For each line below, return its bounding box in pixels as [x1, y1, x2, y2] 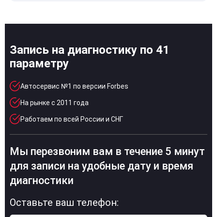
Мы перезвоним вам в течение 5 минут [10, 145, 205, 157]
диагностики [10, 174, 74, 186]
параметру [10, 56, 69, 70]
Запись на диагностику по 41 [10, 43, 170, 57]
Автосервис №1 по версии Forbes [20, 82, 128, 90]
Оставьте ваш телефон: [10, 196, 119, 208]
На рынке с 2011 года [20, 98, 89, 107]
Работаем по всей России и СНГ [20, 115, 123, 123]
